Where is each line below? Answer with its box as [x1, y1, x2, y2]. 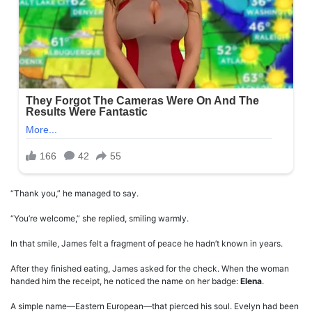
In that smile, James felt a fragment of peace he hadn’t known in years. [10, 238, 283, 249]
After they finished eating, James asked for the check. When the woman [10, 263, 289, 274]
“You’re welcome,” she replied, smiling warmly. [10, 213, 189, 224]
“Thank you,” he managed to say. [10, 188, 139, 199]
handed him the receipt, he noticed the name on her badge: [10, 276, 240, 287]
